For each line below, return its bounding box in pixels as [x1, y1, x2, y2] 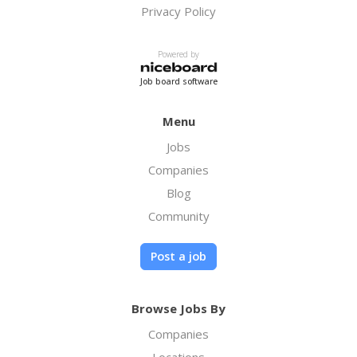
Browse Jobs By [131, 300, 226, 317]
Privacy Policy [141, 2, 216, 19]
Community [147, 208, 210, 225]
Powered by [158, 48, 199, 60]
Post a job [151, 249, 206, 265]
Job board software [139, 76, 218, 88]
